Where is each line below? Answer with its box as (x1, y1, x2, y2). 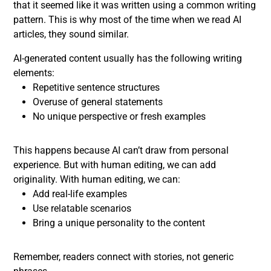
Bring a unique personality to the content (33, 217, 205, 229)
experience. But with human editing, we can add (13, 159, 216, 171)
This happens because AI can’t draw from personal (13, 145, 229, 156)
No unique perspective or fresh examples (33, 111, 206, 122)
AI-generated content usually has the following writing (13, 53, 242, 64)
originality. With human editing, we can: (13, 174, 180, 185)
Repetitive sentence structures (33, 82, 160, 93)
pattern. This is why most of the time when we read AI (13, 14, 241, 25)
